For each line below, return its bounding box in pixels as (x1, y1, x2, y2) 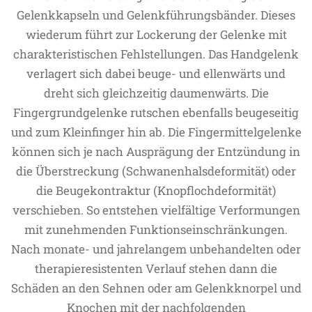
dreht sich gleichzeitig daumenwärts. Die (43, 85, 269, 101)
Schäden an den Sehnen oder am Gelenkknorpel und (10, 280, 302, 296)
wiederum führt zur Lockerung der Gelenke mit (25, 26, 287, 42)
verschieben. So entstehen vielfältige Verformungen (12, 202, 300, 218)
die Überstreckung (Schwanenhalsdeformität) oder (16, 163, 296, 179)
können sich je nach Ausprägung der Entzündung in (12, 143, 300, 159)
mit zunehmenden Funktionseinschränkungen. (24, 221, 288, 237)
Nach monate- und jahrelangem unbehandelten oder (11, 241, 301, 257)
